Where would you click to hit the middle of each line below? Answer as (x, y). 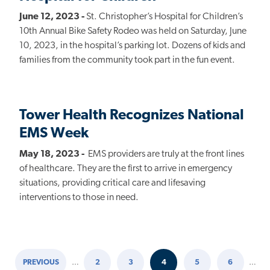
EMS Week (54, 134)
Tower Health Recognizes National (132, 116)
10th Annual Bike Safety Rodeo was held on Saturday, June (133, 32)
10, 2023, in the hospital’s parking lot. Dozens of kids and (132, 46)
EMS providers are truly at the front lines (164, 154)
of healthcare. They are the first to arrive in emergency (126, 168)
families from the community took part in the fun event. (127, 61)
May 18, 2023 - (52, 154)
